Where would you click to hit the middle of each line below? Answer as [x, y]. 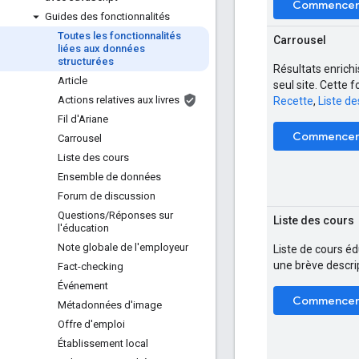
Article [73, 81]
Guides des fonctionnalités [107, 16]
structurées [86, 61]
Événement [83, 286]
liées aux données [101, 48]
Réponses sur [141, 215]
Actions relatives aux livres [119, 100]
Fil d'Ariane [83, 119]
